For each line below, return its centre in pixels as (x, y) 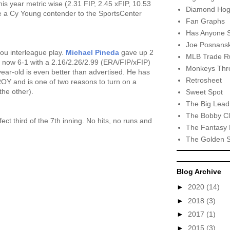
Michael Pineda (92, 52)
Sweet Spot (204, 92)
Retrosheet (204, 80)
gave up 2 (136, 52)
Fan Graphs (205, 21)
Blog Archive (199, 171)
